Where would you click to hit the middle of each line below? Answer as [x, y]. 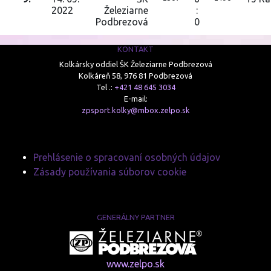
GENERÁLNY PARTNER [135, 217]
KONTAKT [135, 49]
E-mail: [135, 99]
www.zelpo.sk [135, 264]
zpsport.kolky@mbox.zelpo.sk [135, 110]
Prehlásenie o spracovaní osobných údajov [127, 157]
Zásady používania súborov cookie [110, 172]
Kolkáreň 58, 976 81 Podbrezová [135, 76]
